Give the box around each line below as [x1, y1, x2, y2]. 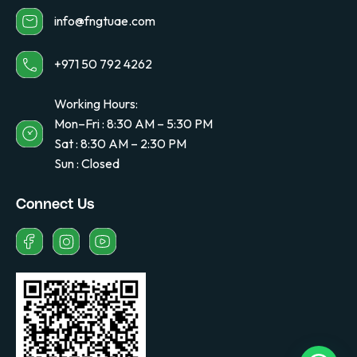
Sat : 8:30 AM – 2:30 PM [53, 135, 186, 151]
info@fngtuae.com [53, 13, 155, 29]
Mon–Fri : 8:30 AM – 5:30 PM [53, 115, 213, 131]
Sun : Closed [53, 155, 120, 171]
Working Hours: [53, 95, 138, 112]
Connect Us [16, 197, 95, 212]
